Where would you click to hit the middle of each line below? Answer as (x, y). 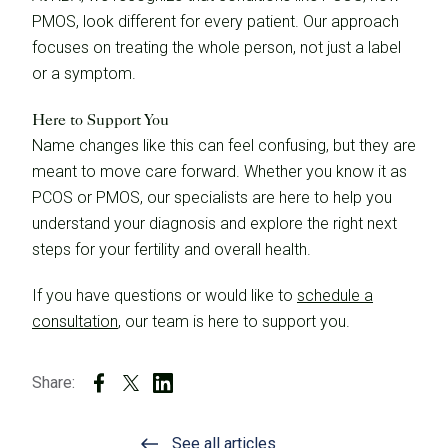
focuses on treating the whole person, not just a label (216, 47)
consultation (75, 321)
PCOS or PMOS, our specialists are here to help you (212, 197)
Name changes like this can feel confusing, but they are (224, 145)
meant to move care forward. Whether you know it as (219, 171)
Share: (53, 382)
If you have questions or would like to (164, 295)
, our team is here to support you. (234, 321)
